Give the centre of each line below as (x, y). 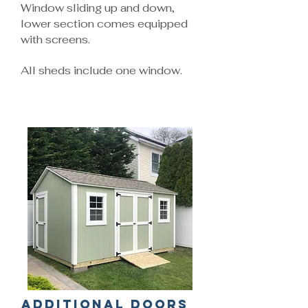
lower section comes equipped (104, 24)
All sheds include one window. (101, 70)
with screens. (55, 40)
